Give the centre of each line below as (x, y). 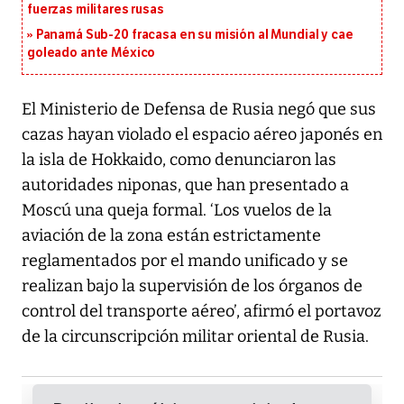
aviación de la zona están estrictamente (171, 236)
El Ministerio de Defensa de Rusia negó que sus (199, 110)
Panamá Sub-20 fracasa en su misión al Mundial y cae (194, 35)
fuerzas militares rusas (96, 10)
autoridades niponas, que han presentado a (185, 185)
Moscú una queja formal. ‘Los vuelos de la (177, 211)
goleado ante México (92, 53)
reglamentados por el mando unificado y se (185, 261)
